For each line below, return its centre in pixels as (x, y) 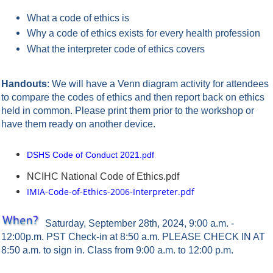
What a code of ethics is (78, 18)
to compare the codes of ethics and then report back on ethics (133, 97)
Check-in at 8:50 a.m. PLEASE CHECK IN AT (167, 236)
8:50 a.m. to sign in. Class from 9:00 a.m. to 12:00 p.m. (117, 250)
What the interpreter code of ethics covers (116, 49)
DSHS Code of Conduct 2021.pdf (90, 154)
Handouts (24, 83)
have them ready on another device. (78, 124)
